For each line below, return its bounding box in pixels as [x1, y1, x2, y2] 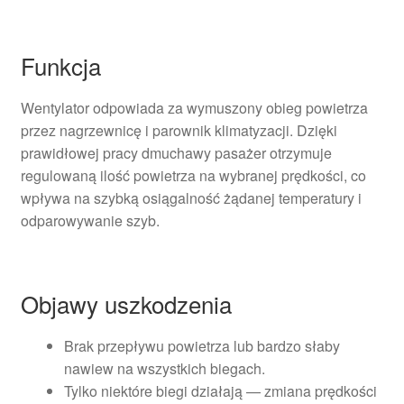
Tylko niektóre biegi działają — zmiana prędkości [63, 381, 377, 402]
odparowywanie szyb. [20, 209, 160, 231]
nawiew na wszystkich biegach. [63, 358, 265, 380]
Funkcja [20, 48, 101, 82]
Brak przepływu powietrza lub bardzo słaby [63, 335, 340, 357]
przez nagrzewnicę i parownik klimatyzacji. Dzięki [20, 119, 337, 141]
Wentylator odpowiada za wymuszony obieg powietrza [20, 96, 368, 118]
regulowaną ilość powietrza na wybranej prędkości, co [20, 164, 366, 186]
